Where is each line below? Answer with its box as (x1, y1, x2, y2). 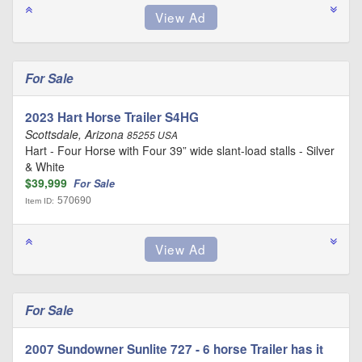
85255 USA (127, 128, 178, 141)
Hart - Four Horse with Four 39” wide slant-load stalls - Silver (25, 142, 335, 158)
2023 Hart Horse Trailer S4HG (25, 108, 199, 126)
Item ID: (25, 196, 54, 205)
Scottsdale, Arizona (25, 126, 127, 142)
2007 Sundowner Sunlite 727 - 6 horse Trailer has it (25, 340, 323, 358)
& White (25, 158, 65, 175)
